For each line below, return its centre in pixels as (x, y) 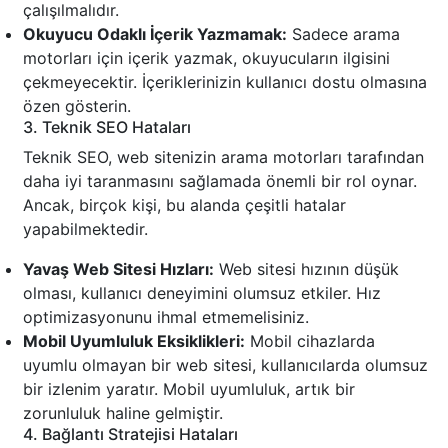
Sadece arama (343, 34)
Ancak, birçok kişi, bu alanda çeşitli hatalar (184, 205)
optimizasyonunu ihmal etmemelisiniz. (166, 317)
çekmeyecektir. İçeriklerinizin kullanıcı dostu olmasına (225, 82)
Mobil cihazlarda (310, 341)
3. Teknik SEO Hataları (107, 127)
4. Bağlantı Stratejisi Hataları (130, 434)
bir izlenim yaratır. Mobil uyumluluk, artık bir (189, 389)
